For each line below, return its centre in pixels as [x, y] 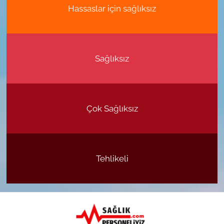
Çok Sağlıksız [112, 108]
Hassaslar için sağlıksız [112, 8]
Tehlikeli [112, 158]
